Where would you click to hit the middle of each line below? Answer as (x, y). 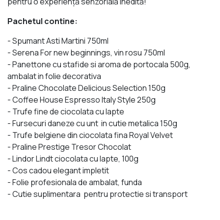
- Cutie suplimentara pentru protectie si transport (97, 194)
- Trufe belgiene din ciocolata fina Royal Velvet (90, 135)
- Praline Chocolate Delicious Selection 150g (86, 88)
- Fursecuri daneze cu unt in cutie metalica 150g (92, 124)
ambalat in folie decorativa (54, 76)
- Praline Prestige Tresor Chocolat (69, 147)
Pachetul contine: (42, 21)
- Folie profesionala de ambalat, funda (75, 182)
